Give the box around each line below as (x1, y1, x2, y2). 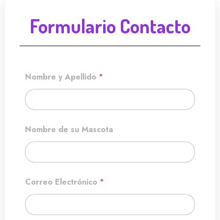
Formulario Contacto (29, 14, 191, 38)
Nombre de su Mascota (25, 124, 113, 135)
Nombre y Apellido (25, 71, 99, 82)
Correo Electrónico (25, 176, 100, 188)
